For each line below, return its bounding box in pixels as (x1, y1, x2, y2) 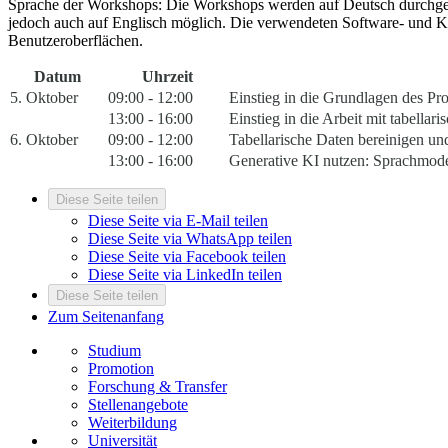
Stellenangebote (88, 396, 188, 414)
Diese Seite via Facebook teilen (88, 248, 286, 266)
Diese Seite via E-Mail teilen (88, 212, 268, 230)
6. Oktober (10, 131, 78, 149)
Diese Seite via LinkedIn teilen (88, 266, 282, 284)
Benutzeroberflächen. (8, 32, 143, 50)
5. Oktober (10, 89, 78, 107)
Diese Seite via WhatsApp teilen (88, 230, 292, 248)
